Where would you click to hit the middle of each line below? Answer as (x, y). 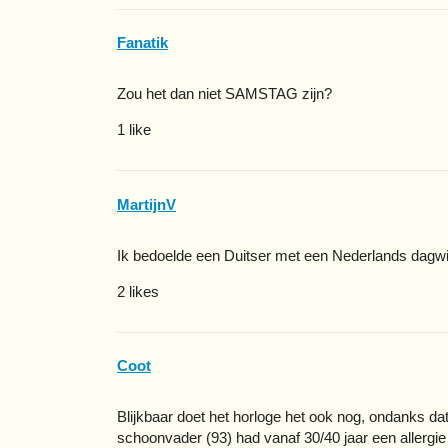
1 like (134, 130)
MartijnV (146, 204)
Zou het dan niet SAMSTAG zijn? (224, 94)
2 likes (138, 291)
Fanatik (142, 43)
